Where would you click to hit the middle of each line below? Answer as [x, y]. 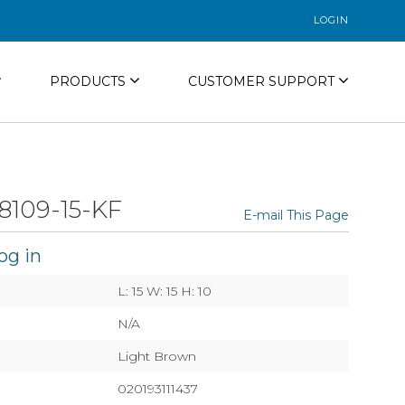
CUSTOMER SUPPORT [263, 82]
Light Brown [157, 356]
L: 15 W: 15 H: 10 [165, 291]
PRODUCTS [89, 82]
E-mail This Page [296, 215]
